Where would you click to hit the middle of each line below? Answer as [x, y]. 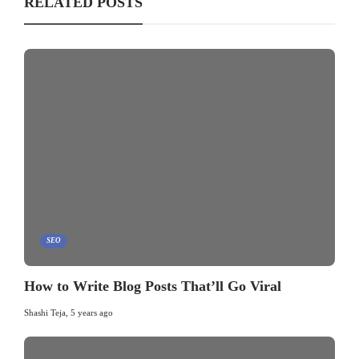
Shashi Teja [45, 313]
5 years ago [92, 313]
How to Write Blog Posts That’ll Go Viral [153, 286]
